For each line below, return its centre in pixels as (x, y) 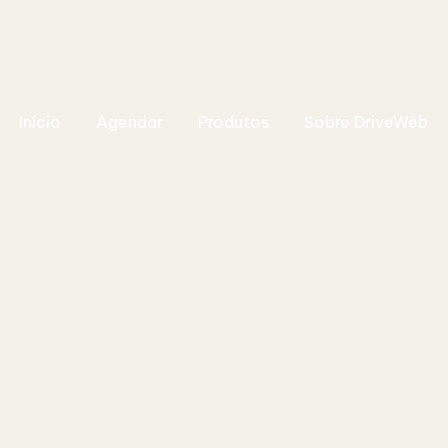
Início (39, 122)
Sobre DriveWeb (365, 122)
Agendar (129, 122)
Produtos (233, 122)
